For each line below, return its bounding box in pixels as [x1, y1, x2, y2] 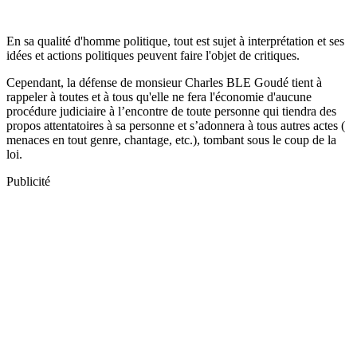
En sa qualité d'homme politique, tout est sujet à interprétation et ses [6, 33, 344, 48]
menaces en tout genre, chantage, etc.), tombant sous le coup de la [6, 132, 336, 147]
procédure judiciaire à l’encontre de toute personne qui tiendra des [6, 104, 336, 118]
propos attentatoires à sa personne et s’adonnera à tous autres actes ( [6, 118, 345, 132]
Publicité [6, 174, 50, 188]
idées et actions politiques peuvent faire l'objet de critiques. [6, 48, 300, 62]
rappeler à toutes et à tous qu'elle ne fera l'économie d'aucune [6, 89, 312, 104]
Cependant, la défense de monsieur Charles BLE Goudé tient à [6, 75, 322, 89]
